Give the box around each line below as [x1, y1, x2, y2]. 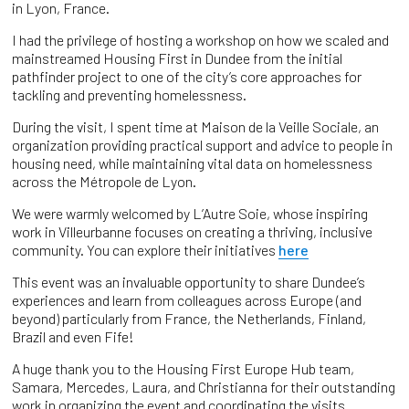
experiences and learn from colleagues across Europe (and [11, 290, 362, 309]
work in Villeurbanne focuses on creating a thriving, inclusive [11, 222, 372, 240]
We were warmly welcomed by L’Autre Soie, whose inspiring [11, 204, 368, 222]
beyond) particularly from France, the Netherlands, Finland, [11, 309, 366, 327]
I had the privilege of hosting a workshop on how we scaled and [11, 30, 389, 48]
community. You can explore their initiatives [11, 240, 278, 258]
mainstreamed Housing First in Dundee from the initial [11, 48, 342, 67]
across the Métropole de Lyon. [11, 172, 196, 190]
